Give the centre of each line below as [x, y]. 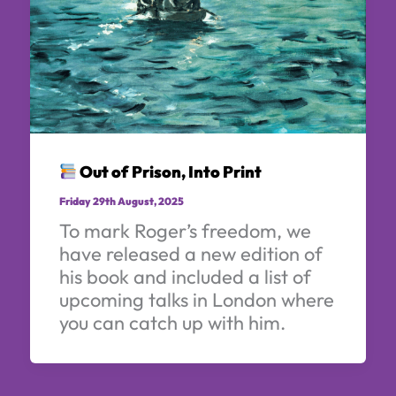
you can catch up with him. [172, 323]
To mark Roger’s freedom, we [185, 231]
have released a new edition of [190, 254]
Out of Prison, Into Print [170, 172]
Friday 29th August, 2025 [121, 202]
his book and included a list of [185, 277]
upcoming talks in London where [196, 300]
